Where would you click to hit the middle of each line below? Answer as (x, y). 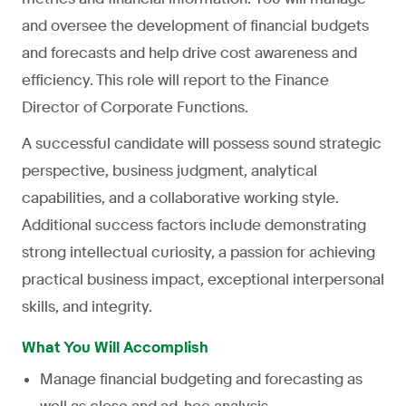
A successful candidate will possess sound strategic (202, 143)
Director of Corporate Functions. (135, 107)
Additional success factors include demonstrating (194, 225)
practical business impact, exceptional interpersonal (203, 279)
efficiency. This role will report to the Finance (175, 80)
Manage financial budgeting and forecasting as (201, 379)
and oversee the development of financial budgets (195, 25)
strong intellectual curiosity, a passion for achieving (198, 252)
